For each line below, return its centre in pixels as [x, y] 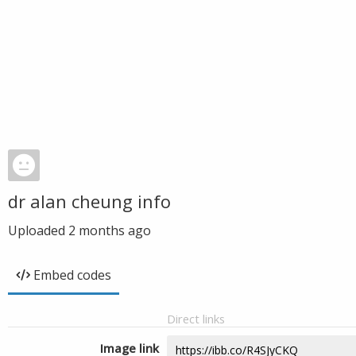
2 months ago [110, 230]
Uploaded [38, 230]
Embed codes [72, 275]
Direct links [196, 319]
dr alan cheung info [89, 201]
